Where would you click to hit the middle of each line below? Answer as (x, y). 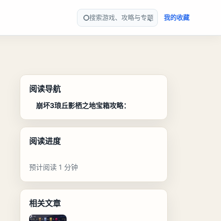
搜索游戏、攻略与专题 (121, 17)
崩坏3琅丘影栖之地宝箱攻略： (83, 105)
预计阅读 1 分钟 (53, 167)
